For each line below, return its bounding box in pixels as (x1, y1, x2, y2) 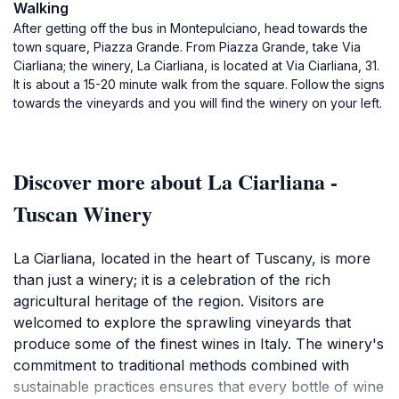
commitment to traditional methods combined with (13, 356, 349, 374)
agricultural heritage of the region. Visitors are (13, 292, 324, 310)
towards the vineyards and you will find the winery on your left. (13, 95, 382, 110)
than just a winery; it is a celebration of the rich (13, 271, 330, 289)
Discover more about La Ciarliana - (13, 166, 338, 197)
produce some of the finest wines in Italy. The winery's (13, 335, 384, 353)
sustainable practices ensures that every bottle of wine (13, 378, 384, 395)
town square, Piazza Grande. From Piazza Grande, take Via (13, 39, 361, 54)
